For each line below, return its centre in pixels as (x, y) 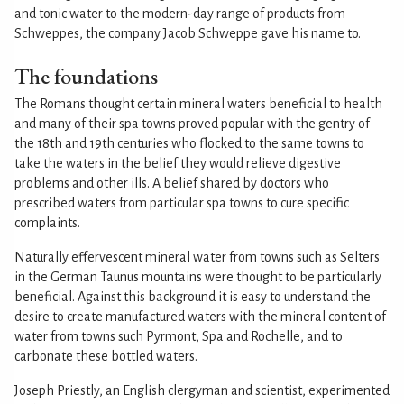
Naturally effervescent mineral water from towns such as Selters (197, 257)
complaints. (47, 222)
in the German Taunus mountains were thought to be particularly (198, 276)
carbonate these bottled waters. (106, 356)
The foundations (86, 76)
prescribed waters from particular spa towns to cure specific (182, 202)
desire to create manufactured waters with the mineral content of (200, 316)
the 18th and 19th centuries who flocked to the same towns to (189, 143)
